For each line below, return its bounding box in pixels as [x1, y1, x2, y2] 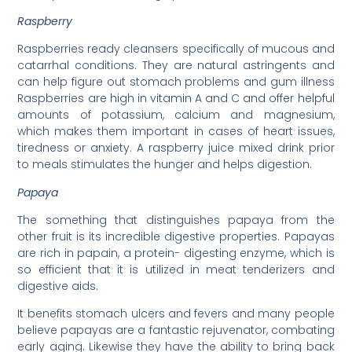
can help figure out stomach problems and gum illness [17, 74, 335, 90]
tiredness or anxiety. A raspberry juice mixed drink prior [17, 140, 335, 156]
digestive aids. [17, 278, 99, 295]
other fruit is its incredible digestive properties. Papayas [17, 229, 335, 245]
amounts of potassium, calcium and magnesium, [17, 107, 335, 123]
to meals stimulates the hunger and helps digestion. [17, 156, 313, 173]
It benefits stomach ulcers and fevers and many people [17, 306, 335, 322]
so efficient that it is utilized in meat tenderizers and [17, 262, 335, 278]
